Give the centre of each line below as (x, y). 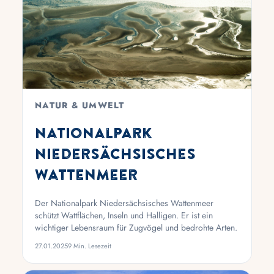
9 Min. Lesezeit (90, 246)
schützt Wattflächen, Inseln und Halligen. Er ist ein (124, 215)
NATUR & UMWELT (80, 105)
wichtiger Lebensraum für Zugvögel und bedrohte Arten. (136, 227)
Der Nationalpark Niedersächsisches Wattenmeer (124, 203)
